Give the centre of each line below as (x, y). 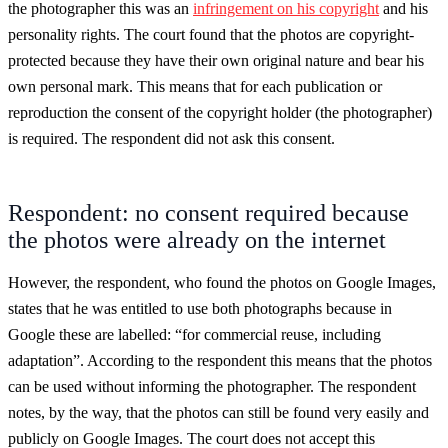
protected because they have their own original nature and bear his (216, 60)
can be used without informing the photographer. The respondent (212, 386)
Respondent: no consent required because (208, 212)
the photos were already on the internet (197, 239)
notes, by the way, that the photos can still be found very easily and (218, 412)
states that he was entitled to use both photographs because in (200, 308)
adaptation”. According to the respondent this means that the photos (220, 360)
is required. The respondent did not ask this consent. (171, 138)
